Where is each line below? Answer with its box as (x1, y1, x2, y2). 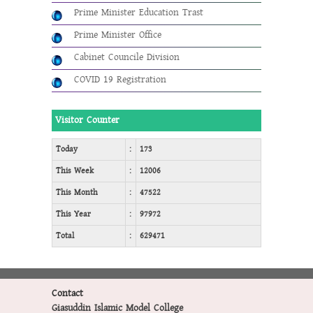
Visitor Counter (55, 112, 119, 127)
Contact (52, 286, 83, 300)
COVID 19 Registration (74, 72, 166, 87)
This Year (56, 208, 91, 220)
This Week (56, 164, 94, 177)
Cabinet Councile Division (74, 50, 180, 64)
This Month (56, 186, 98, 198)
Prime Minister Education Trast (74, 5, 203, 20)
